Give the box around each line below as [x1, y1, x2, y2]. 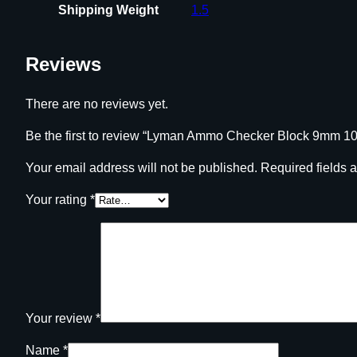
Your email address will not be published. [25, 161, 257, 175]
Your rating [25, 193, 90, 207]
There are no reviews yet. [25, 97, 168, 112]
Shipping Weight [57, 2, 159, 17]
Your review [25, 312, 96, 326]
